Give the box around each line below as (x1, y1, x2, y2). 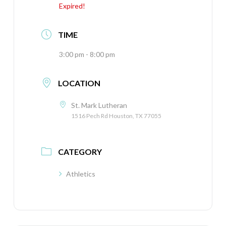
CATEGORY (58, 146, 102, 156)
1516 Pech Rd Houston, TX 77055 (71, 112, 161, 120)
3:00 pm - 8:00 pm (59, 50, 115, 59)
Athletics (66, 169, 95, 178)
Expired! (59, 2, 85, 10)
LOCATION (58, 78, 100, 88)
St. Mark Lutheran (71, 101, 127, 109)
